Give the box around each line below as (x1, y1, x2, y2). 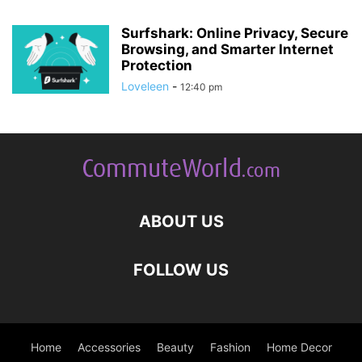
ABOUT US (138, 211, 224, 231)
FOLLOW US (133, 259, 229, 280)
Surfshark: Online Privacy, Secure (121, 24, 348, 41)
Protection (121, 57, 192, 74)
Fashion (209, 339, 250, 354)
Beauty (156, 339, 194, 354)
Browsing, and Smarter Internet (121, 40, 334, 57)
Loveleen (121, 78, 169, 93)
